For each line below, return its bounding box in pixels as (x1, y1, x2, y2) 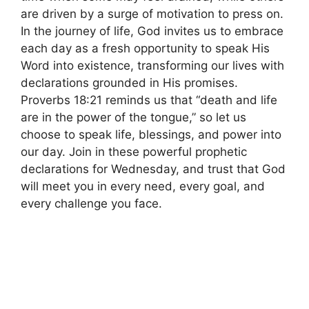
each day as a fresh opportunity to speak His (21, 41, 270, 55)
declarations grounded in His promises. (21, 75, 238, 90)
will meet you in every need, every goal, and (21, 179, 265, 193)
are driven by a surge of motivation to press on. (21, 6, 283, 21)
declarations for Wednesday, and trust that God (21, 161, 286, 176)
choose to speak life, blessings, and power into (21, 127, 281, 141)
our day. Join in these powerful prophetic (21, 144, 247, 159)
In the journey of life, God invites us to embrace (21, 23, 283, 38)
